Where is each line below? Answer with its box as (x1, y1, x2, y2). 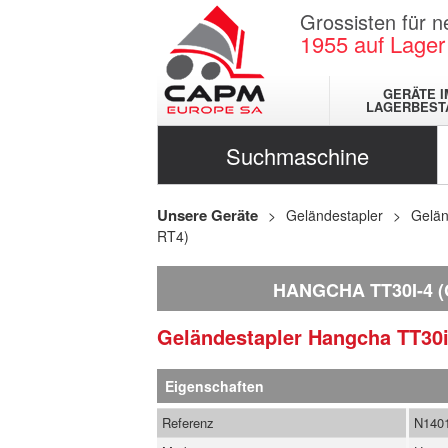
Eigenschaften (165, 376, 264, 396)
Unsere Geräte (157, 204, 258, 226)
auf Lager (354, 28, 445, 59)
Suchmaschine (226, 140, 369, 171)
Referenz (162, 413, 214, 432)
